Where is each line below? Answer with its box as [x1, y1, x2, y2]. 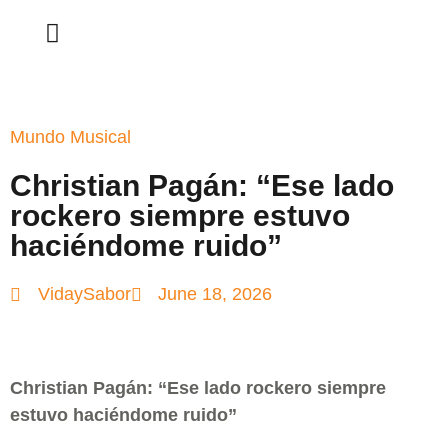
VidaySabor [37, 284, 131, 304]
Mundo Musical [10, 127, 131, 147]
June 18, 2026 [158, 284, 272, 304]
